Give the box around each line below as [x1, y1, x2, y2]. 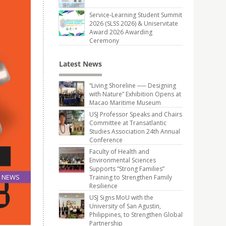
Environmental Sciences [89, 156, 156, 164]
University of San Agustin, [89, 202, 161, 210]
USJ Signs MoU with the [89, 193, 153, 202]
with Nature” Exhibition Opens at [89, 90, 181, 98]
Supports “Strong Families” [89, 164, 164, 173]
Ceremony [89, 36, 119, 45]
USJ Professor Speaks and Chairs [89, 110, 182, 119]
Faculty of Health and [89, 147, 149, 156]
